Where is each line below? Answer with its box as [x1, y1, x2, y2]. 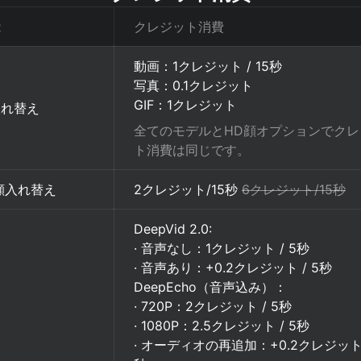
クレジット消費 [134, 19, 224, 35]
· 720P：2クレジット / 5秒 [134, 298, 292, 314]
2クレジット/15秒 [134, 181, 242, 197]
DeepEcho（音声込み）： [134, 279, 287, 295]
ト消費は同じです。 [134, 142, 250, 158]
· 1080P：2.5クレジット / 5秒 [134, 317, 309, 334]
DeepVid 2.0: [134, 221, 212, 237]
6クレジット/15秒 [242, 181, 346, 197]
